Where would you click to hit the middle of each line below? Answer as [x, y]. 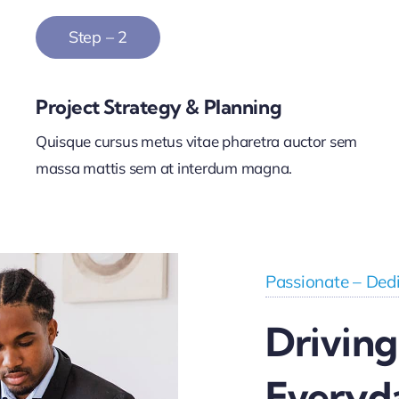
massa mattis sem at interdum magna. [164, 168]
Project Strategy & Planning [159, 107]
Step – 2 [98, 37]
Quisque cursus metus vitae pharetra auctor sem [196, 141]
